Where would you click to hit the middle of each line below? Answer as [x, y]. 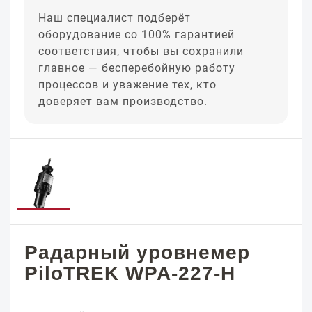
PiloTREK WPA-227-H [130, 273]
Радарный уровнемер [137, 252]
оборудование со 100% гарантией [136, 34]
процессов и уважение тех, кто [127, 85]
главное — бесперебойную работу [137, 68]
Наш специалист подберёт [115, 18]
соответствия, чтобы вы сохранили [141, 51]
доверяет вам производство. [123, 101]
